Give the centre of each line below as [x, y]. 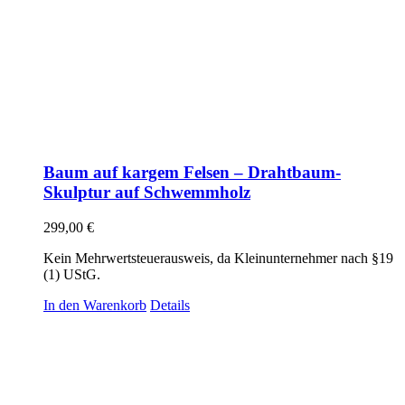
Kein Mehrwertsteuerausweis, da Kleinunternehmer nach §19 [218, 258]
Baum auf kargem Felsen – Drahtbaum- [192, 172]
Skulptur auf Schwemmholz [147, 192]
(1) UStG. [72, 274]
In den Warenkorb [95, 305]
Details [170, 305]
